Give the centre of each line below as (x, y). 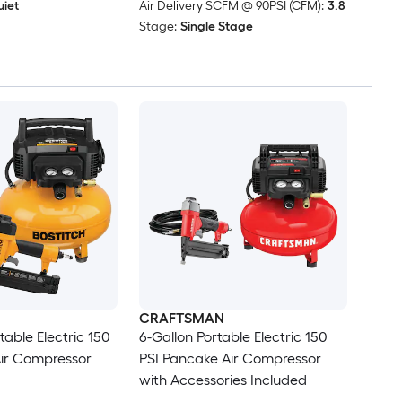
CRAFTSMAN (181, 319)
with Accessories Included (223, 380)
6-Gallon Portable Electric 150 (233, 337)
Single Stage (216, 27)
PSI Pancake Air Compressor (230, 359)
